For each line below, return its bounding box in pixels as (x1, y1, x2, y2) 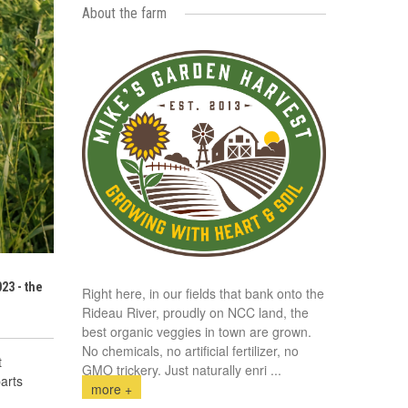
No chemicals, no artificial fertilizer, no (81, 341, 299, 360)
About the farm (81, 5, 167, 22)
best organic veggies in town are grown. (81, 321, 311, 341)
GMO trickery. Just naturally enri (81, 360, 267, 379)
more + (90, 379, 132, 398)
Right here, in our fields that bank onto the (81, 283, 324, 302)
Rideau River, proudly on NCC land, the (81, 302, 309, 321)
